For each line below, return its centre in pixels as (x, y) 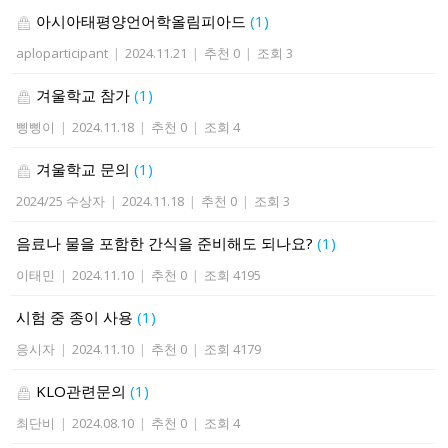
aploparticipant (62, 53)
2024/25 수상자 (61, 201)
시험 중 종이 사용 (77, 317)
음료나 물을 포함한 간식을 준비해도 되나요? (167, 243)
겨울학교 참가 (83, 95)
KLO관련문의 (81, 391)
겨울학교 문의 (83, 169)
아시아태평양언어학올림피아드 (141, 21)
